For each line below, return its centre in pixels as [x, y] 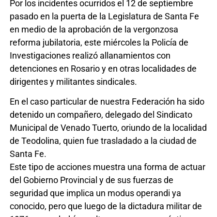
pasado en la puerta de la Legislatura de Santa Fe [104, 16]
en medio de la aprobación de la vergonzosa [94, 29]
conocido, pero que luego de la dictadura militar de [106, 206]
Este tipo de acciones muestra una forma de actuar [108, 167]
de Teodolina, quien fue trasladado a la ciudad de [103, 141]
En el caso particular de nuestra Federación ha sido [107, 102]
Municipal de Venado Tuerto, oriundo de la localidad [108, 128]
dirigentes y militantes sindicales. [73, 81]
